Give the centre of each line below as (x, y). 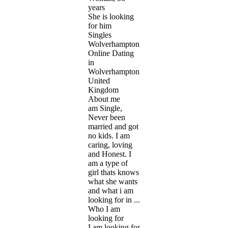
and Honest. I (110, 154)
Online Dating (111, 53)
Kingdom (103, 90)
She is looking (111, 16)
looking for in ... (114, 199)
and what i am (111, 190)
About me (104, 99)
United (99, 80)
